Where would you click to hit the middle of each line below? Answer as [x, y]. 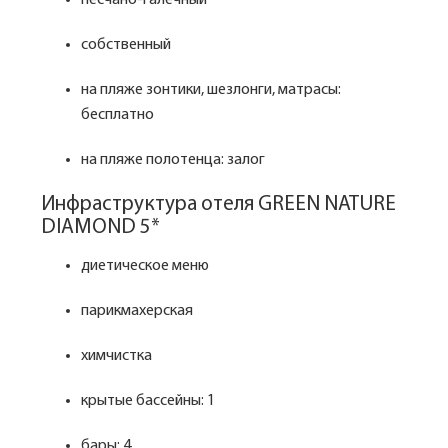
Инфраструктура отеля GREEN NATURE [218, 204]
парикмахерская [137, 311]
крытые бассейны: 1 [149, 401]
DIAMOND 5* [100, 227]
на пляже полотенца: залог [173, 160]
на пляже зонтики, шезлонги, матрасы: [211, 90]
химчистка [116, 356]
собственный [126, 45]
